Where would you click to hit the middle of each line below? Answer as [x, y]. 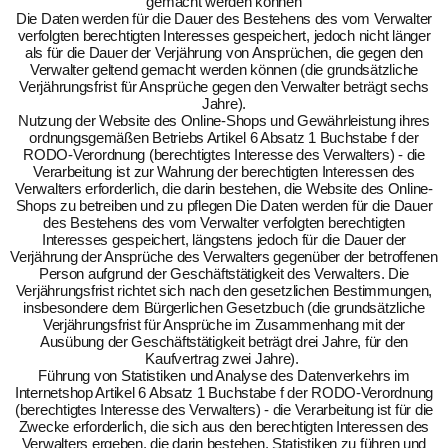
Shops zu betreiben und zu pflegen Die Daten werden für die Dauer [224, 205]
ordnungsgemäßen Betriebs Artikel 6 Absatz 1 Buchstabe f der [224, 137]
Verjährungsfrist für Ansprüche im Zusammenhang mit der [224, 324]
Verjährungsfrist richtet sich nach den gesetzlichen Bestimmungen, [224, 290]
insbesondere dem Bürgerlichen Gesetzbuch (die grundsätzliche [224, 307]
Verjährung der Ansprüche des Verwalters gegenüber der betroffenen [224, 256]
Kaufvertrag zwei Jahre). [224, 358]
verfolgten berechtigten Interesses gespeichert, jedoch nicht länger [224, 35]
